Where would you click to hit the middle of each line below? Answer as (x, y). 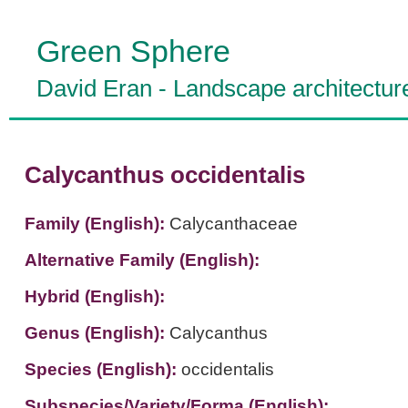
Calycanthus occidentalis (164, 175)
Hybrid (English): (94, 296)
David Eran (94, 88)
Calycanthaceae (233, 224)
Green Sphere (133, 51)
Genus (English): (97, 333)
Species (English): (102, 369)
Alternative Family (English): (142, 260)
